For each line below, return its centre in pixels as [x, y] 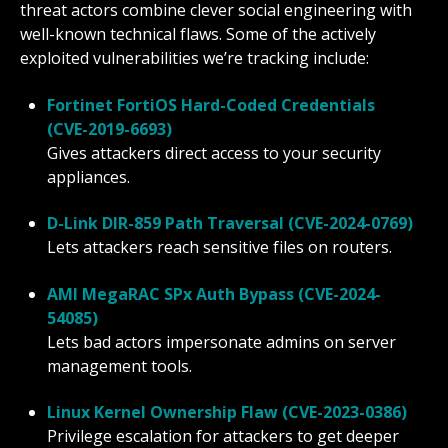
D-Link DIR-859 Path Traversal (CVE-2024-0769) [230, 223]
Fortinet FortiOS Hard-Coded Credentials [211, 104]
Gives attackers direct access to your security [214, 152]
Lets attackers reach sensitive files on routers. [220, 247]
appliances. [89, 176]
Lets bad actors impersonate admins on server [222, 341]
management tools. [120, 365]
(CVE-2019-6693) [110, 128]
